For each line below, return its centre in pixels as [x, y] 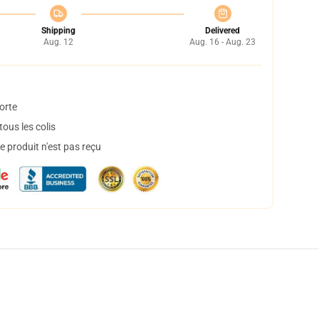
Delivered [223, 31]
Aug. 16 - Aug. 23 [223, 42]
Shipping [58, 31]
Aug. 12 [58, 42]
